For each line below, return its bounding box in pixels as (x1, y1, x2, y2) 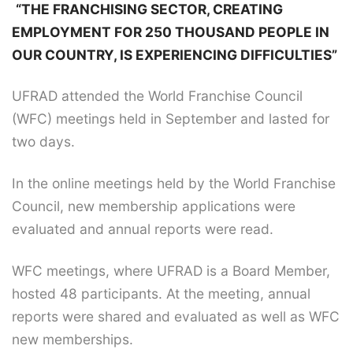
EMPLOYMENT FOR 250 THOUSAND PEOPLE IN (12, 23, 329, 40)
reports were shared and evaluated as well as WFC (12, 307, 340, 325)
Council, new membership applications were (12, 198, 295, 215)
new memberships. (12, 330, 133, 347)
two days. (12, 133, 75, 150)
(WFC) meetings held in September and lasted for (12, 110, 329, 128)
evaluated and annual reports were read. (12, 221, 273, 238)
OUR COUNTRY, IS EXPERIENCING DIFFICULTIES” (12, 46, 337, 63)
